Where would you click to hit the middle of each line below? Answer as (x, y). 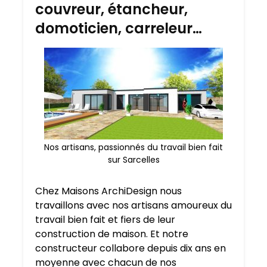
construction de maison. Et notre (112, 234)
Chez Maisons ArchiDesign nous (108, 191)
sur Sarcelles (133, 160)
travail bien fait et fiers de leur (105, 220)
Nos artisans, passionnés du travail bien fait (133, 148)
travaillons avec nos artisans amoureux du (133, 206)
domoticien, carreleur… (119, 29)
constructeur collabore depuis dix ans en (131, 249)
